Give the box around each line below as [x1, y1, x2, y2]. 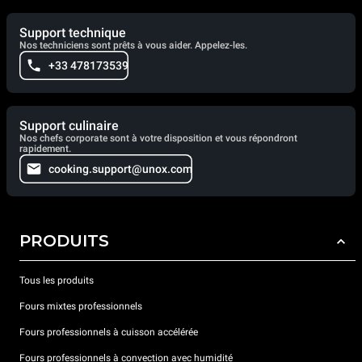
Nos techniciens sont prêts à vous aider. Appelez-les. [19, 40, 247, 52]
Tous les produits [19, 274, 94, 286]
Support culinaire [19, 118, 119, 134]
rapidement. [19, 143, 71, 155]
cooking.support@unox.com [48, 162, 192, 176]
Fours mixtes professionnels [19, 300, 142, 312]
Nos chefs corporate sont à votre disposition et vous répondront [19, 133, 297, 145]
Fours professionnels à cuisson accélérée [19, 326, 198, 338]
